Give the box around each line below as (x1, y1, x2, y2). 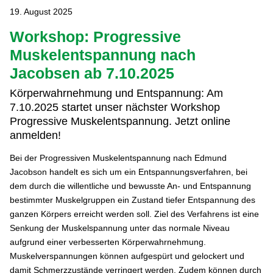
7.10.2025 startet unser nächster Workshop (9, 101, 220, 114)
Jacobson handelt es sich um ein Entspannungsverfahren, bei (9, 167, 247, 177)
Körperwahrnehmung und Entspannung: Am (9, 87, 223, 100)
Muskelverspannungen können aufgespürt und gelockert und (9, 251, 244, 261)
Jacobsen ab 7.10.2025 (9, 65, 174, 82)
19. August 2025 (9, 7, 73, 17)
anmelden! (9, 129, 61, 142)
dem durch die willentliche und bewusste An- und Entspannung (9, 181, 251, 191)
